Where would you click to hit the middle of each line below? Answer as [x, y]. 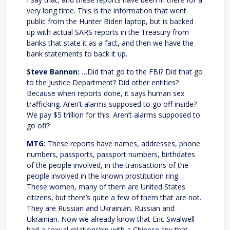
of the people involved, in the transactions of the [108, 165]
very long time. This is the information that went [107, 10]
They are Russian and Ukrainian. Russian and [101, 208]
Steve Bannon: [53, 71]
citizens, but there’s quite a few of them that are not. [114, 197]
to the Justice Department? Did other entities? [103, 82]
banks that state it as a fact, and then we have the [110, 43]
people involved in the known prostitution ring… [105, 176]
